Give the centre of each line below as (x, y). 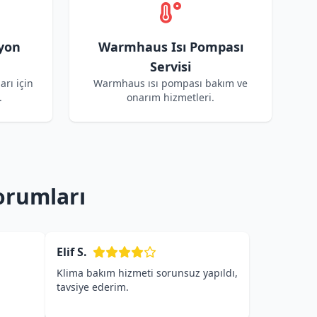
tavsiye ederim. (93, 287)
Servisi (171, 67)
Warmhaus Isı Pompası (171, 47)
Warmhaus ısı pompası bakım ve (171, 83)
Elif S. (72, 252)
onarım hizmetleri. (171, 97)
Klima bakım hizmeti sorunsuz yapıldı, (147, 273)
